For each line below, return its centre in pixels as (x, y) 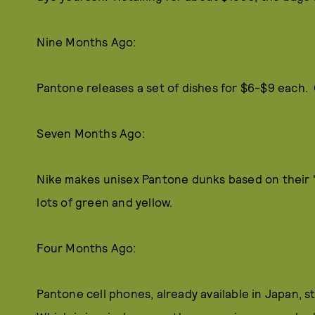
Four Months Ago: (86, 247)
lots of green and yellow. (105, 202)
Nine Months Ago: (86, 41)
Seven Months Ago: (91, 133)
